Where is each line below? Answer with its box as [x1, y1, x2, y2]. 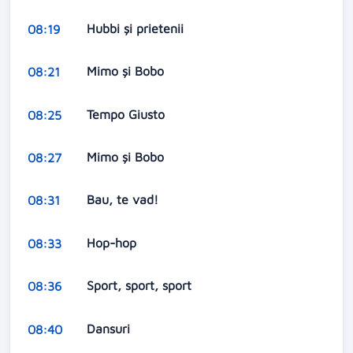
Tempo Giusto [86, 106, 169, 121]
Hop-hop [86, 235, 140, 250]
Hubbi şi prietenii [86, 20, 188, 35]
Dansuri [86, 321, 134, 336]
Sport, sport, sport [86, 278, 195, 293]
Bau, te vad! [86, 192, 162, 207]
